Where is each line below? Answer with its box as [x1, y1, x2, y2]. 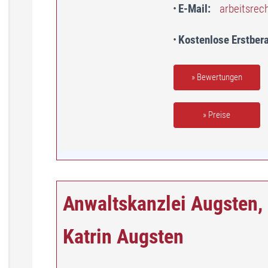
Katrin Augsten [63, 224, 184, 248]
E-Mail [178, 2, 208, 16]
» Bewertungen [191, 72, 242, 83]
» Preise [203, 110, 231, 121]
